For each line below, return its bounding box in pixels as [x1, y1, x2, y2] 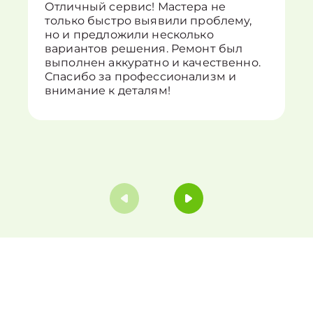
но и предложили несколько [45, 28, 214, 41]
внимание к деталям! [45, 84, 170, 97]
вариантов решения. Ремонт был [45, 42, 243, 55]
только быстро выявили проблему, [45, 14, 252, 27]
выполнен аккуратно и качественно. [45, 56, 261, 69]
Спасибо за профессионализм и [45, 70, 237, 83]
